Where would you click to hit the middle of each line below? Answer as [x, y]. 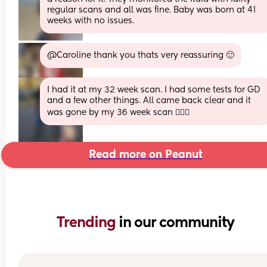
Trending [88, 223]
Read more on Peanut [145, 155]
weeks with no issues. [91, 21]
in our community [176, 223]
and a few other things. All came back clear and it [149, 100]
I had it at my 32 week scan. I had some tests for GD [154, 90]
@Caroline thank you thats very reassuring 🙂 [141, 55]
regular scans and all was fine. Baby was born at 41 [152, 10]
